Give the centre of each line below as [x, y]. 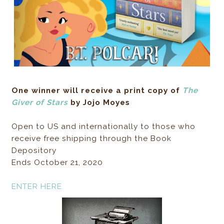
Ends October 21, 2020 [57, 162]
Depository [34, 150]
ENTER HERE [37, 186]
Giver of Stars [40, 102]
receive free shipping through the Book [92, 138]
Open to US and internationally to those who [104, 126]
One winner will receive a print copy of [97, 90]
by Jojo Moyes [99, 102]
